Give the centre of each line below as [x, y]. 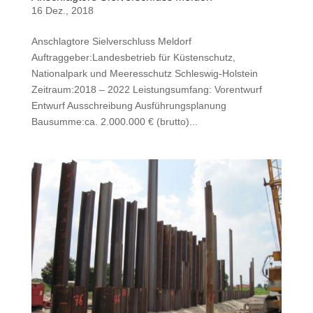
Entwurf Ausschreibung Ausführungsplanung [129, 105]
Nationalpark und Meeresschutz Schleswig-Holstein [144, 73]
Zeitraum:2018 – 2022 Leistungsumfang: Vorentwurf [146, 89]
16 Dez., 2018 [62, 10]
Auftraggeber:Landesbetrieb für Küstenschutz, [133, 57]
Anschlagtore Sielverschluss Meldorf [111, 41]
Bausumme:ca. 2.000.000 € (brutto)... [114, 121]
